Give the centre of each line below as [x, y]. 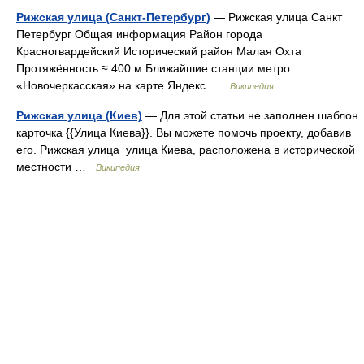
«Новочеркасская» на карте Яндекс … [123, 85]
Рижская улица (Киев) [79, 115]
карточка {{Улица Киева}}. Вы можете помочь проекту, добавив [184, 132]
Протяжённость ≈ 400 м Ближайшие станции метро [153, 68]
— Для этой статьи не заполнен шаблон [250, 115]
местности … [56, 167]
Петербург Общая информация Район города [139, 34]
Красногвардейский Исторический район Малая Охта [159, 51]
